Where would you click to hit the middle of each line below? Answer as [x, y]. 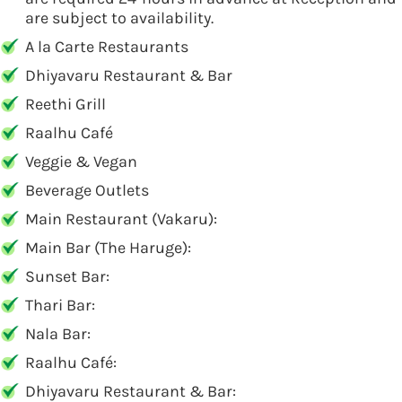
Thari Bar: [60, 305]
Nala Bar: [58, 334]
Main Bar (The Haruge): [108, 248]
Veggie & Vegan [81, 162]
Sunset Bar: [67, 276]
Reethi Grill [66, 104]
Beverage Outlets [87, 190]
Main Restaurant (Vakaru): [121, 219]
